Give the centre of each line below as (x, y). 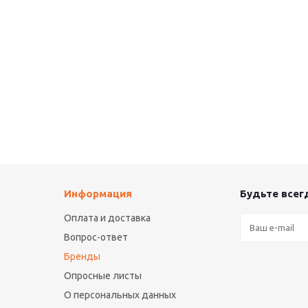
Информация (98, 194)
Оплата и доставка (107, 218)
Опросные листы (103, 276)
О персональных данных (120, 295)
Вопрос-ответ (96, 238)
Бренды (82, 257)
